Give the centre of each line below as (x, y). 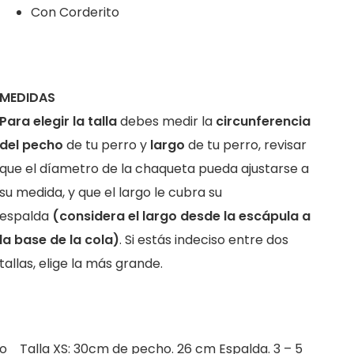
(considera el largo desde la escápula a (181, 216)
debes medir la (168, 121)
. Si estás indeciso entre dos (203, 239)
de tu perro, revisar (247, 145)
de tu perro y (106, 145)
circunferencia (263, 121)
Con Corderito (75, 12)
